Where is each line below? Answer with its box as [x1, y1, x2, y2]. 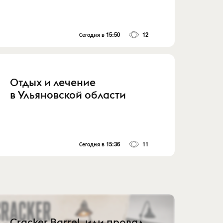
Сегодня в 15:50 [79, 30, 120, 39]
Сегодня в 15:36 [79, 140, 120, 149]
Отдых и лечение [10, 75, 96, 89]
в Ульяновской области [10, 88, 126, 102]
